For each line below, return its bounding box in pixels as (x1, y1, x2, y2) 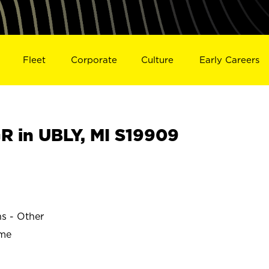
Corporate (70, 54, 117, 65)
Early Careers (199, 54, 260, 65)
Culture (141, 54, 174, 65)
